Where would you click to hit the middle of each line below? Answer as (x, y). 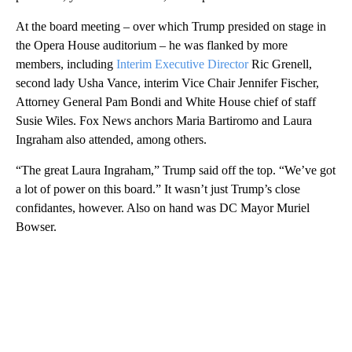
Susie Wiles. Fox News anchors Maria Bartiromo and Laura (164, 120)
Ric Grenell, (280, 64)
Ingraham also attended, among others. (111, 139)
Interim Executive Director (182, 64)
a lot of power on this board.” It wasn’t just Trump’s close (158, 189)
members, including (66, 64)
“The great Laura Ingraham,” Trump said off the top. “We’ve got (176, 170)
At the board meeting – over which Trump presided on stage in (171, 26)
